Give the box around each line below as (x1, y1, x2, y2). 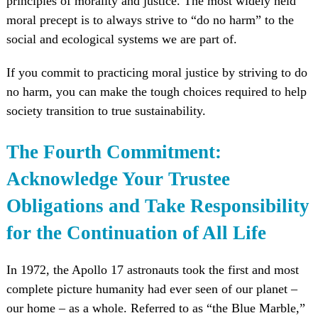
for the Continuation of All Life (6, 222, 266, 244)
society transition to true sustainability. (6, 103, 206, 118)
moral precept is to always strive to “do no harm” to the (6, 12, 294, 27)
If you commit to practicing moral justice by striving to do (6, 65, 307, 79)
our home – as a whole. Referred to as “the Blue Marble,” (6, 301, 305, 316)
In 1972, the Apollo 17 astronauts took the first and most (6, 263, 299, 278)
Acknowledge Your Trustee (6, 168, 230, 190)
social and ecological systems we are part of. (6, 31, 237, 46)
